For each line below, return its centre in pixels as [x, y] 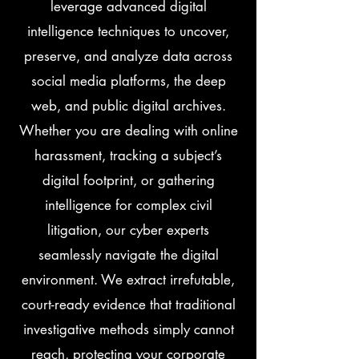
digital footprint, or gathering [128, 180]
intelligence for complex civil [128, 205]
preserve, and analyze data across [128, 56]
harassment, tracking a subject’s [128, 155]
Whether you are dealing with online [128, 131]
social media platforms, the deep [128, 81]
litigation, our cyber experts [128, 230]
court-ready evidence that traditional [128, 305]
